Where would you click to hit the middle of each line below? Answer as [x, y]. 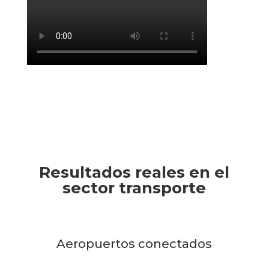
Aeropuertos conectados [134, 243]
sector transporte [134, 188]
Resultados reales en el [134, 172]
